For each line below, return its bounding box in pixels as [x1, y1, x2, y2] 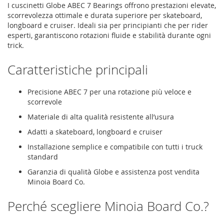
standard [27, 151, 58, 161]
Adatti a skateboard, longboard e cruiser [27, 126, 162, 136]
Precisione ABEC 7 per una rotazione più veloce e [27, 86, 191, 96]
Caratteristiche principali [7, 60, 148, 78]
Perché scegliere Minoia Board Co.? [7, 197, 209, 215]
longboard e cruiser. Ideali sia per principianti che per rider [7, 20, 208, 30]
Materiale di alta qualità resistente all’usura [27, 111, 174, 121]
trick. [7, 40, 24, 50]
